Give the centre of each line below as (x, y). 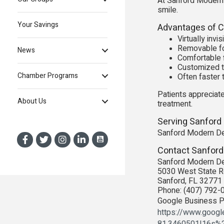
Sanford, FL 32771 (190, 181)
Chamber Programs (48, 76)
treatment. (175, 104)
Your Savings (38, 25)
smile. (168, 10)
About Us (32, 101)
